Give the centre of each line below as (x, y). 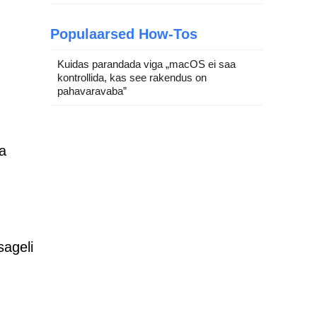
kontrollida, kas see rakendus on (132, 77)
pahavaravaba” (92, 91)
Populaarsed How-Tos (124, 34)
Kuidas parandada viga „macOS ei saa (146, 64)
